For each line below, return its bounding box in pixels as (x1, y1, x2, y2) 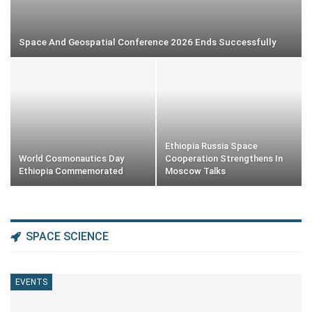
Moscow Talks (165, 166, 226, 177)
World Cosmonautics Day (19, 153, 124, 164)
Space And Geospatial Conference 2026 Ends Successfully (19, 37, 276, 48)
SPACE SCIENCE (23, 230, 109, 244)
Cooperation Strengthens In (165, 153, 283, 164)
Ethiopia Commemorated (19, 166, 123, 177)
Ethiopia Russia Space (165, 141, 258, 152)
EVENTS (15, 277, 47, 288)
